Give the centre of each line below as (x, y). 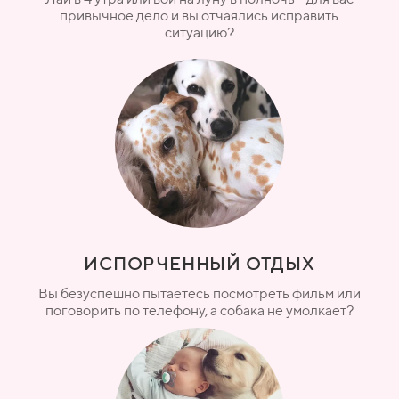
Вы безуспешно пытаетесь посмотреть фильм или (199, 293)
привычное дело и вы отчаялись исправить (199, 15)
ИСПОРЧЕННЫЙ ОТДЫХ (199, 263)
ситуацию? (199, 32)
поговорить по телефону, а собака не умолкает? (199, 310)
